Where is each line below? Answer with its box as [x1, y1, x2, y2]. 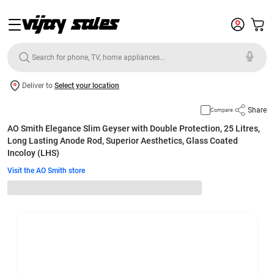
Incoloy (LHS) [7, 148, 59, 158]
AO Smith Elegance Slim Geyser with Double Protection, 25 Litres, [7, 124, 260, 133]
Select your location [54, 81, 119, 90]
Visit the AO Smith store [7, 166, 85, 175]
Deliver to [22, 81, 54, 90]
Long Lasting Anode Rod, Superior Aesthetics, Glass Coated [7, 136, 238, 146]
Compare [210, 107, 233, 113]
